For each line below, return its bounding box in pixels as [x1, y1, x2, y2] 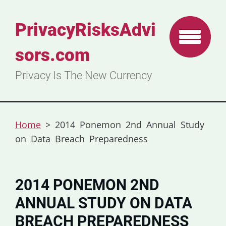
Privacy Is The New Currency [15, 69, 152, 82]
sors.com [15, 45, 90, 66]
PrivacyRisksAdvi [15, 20, 156, 40]
